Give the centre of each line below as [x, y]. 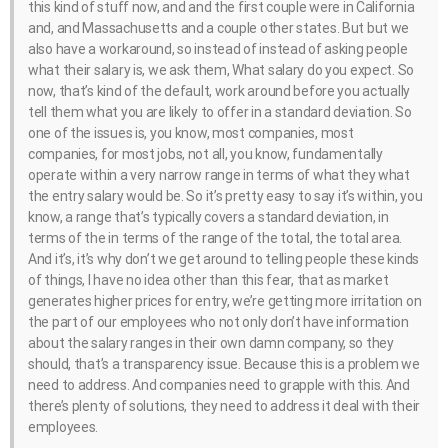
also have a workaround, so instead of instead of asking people [218, 49]
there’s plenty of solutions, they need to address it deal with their [224, 406]
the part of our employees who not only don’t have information [218, 322]
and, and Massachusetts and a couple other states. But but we [219, 28]
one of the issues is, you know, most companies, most [191, 133]
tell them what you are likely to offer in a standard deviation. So [220, 112]
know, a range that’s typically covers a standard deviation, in [208, 217]
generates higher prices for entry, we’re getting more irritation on [225, 301]
